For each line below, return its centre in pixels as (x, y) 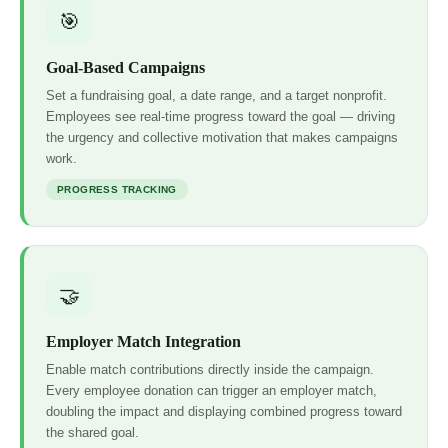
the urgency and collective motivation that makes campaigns (222, 138)
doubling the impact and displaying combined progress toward (224, 412)
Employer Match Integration (143, 342)
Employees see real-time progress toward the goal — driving (220, 117)
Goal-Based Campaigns (125, 68)
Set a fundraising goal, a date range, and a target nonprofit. (216, 96)
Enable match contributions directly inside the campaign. (210, 370)
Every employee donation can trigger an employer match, (211, 391)
